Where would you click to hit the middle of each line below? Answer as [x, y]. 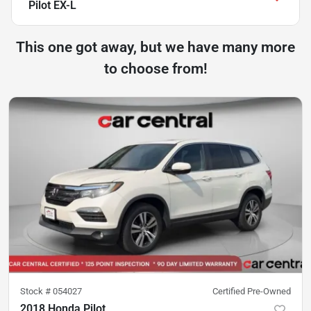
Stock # [36, 292]
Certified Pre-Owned [252, 292]
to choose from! [155, 68]
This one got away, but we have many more [155, 47]
